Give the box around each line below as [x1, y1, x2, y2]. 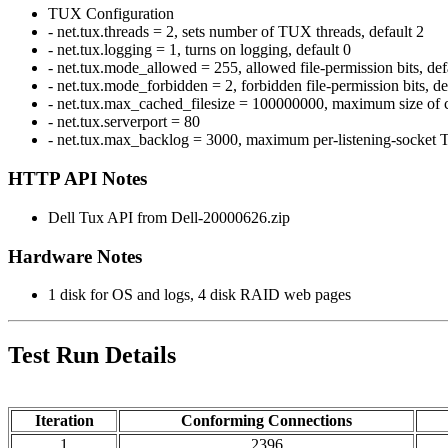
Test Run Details [8, 342, 176, 369]
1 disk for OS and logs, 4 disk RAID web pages [48, 286, 351, 304]
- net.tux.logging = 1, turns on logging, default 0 [48, 41, 351, 59]
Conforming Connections [181, 412, 352, 430]
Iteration [34, 412, 94, 430]
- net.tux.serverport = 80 [48, 113, 200, 131]
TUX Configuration [48, 5, 174, 23]
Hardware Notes [8, 245, 142, 267]
